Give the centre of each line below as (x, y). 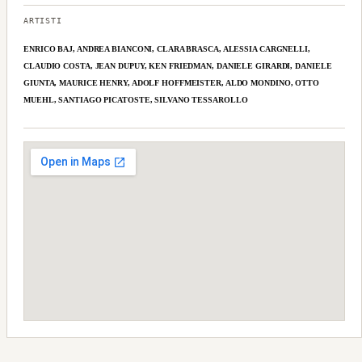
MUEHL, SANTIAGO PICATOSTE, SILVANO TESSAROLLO (136, 99)
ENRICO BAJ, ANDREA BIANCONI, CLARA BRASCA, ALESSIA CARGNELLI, (167, 48)
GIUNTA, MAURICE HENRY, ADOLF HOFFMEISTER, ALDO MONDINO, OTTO (171, 82)
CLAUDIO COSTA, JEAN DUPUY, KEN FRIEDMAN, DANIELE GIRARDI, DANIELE (178, 65)
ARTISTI (43, 21)
